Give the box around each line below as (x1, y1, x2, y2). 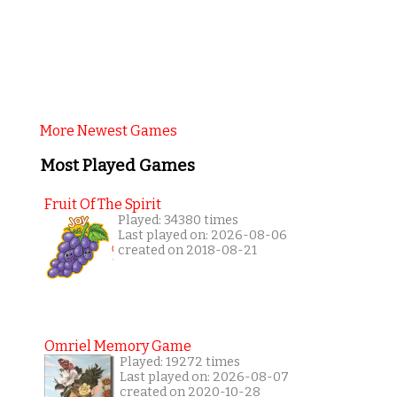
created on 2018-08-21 (117, 243, 257, 259)
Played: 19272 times (119, 354, 240, 370)
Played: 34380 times (117, 213, 238, 229)
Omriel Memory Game (43, 338, 191, 355)
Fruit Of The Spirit (43, 196, 161, 214)
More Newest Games (39, 121, 177, 139)
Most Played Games (39, 155, 195, 175)
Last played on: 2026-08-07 (119, 370, 289, 385)
